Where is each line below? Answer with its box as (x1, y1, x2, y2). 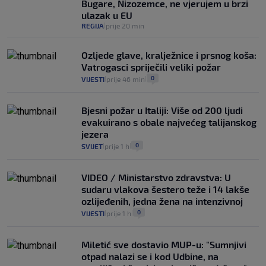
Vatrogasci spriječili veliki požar (81, 61, 221, 73)
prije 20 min (106, 21, 144, 30)
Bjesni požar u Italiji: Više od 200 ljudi (81, 104, 243, 116)
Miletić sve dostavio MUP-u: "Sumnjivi (81, 239, 246, 251)
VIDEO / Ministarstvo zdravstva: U (81, 172, 231, 183)
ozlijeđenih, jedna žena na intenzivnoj (81, 195, 243, 207)
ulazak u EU (81, 9, 132, 21)
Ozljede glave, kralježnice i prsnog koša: (81, 49, 256, 61)
